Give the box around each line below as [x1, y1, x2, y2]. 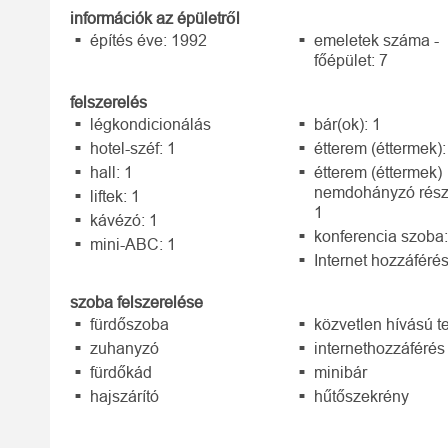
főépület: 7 [314, 52, 389, 69]
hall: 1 [90, 164, 133, 181]
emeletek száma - [314, 32, 440, 49]
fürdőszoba [90, 316, 169, 333]
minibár [314, 364, 368, 381]
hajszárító [90, 388, 159, 405]
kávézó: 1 [90, 212, 158, 229]
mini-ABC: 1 [90, 236, 176, 253]
